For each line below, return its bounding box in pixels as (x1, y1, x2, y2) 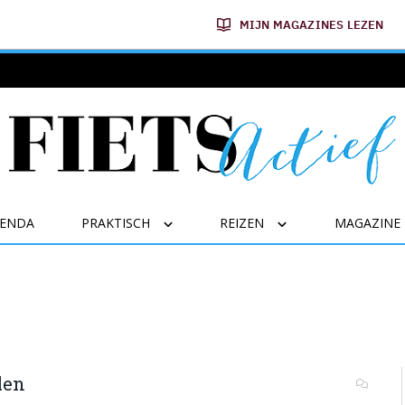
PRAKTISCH (80, 214, 150, 231)
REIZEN (220, 214, 265, 231)
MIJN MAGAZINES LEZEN (239, 16, 384, 33)
